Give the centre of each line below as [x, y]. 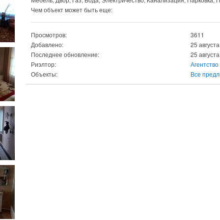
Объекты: [44, 74]
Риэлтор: [43, 64]
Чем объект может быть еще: [72, 10]
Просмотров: [49, 35]
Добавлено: [47, 44]
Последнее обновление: [65, 54]
